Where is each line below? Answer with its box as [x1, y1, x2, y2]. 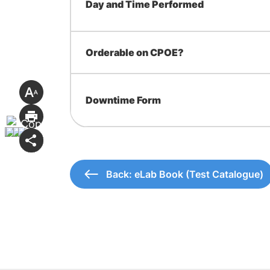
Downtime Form [85, 94, 161, 106]
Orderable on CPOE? [85, 46, 184, 58]
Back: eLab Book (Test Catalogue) [105, 168, 263, 180]
